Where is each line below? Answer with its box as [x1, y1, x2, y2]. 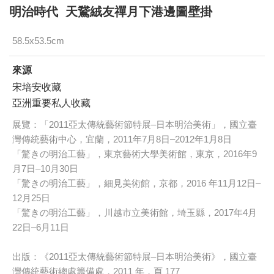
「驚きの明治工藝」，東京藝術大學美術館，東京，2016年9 [12, 149, 257, 160]
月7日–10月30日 [12, 163, 78, 174]
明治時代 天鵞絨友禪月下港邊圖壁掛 [9, 5, 212, 19]
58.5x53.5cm [12, 35, 64, 46]
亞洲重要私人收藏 [12, 98, 91, 109]
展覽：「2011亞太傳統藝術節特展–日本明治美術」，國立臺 [12, 119, 257, 130]
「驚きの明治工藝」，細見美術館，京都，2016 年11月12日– [12, 178, 261, 189]
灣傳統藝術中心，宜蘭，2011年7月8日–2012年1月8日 [12, 134, 232, 145]
